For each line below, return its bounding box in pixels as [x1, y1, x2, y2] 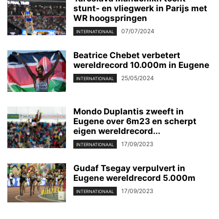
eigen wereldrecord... [73, 126, 160, 136]
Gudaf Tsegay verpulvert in [73, 163, 185, 174]
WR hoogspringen [73, 13, 147, 23]
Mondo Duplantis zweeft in [73, 106, 184, 116]
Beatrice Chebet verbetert [73, 50, 180, 60]
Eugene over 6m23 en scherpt [73, 116, 197, 126]
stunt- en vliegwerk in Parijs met [73, 3, 207, 13]
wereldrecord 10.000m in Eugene [73, 60, 209, 70]
